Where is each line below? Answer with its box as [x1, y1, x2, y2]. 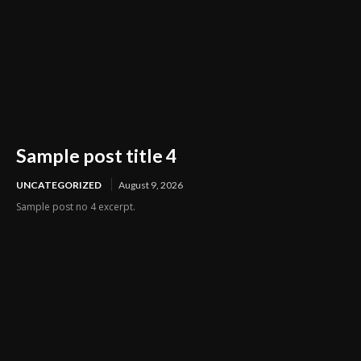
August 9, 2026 [118, 178, 183, 191]
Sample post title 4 [16, 143, 176, 167]
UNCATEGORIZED [16, 178, 102, 191]
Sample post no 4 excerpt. [16, 199, 135, 214]
